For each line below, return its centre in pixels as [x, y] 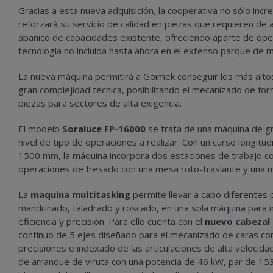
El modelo [40, 129]
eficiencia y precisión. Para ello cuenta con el [112, 221]
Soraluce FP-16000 [104, 129]
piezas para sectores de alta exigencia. [100, 103]
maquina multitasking [80, 194]
